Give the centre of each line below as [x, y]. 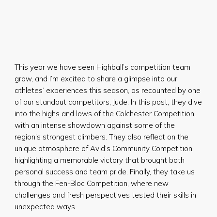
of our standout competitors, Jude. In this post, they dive [108, 102]
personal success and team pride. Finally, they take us [105, 172]
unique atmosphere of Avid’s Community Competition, [104, 148]
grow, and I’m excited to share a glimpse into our [96, 79]
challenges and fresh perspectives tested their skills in [105, 195]
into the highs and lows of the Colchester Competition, [106, 114]
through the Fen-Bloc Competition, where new [92, 183]
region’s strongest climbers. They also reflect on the [101, 137]
